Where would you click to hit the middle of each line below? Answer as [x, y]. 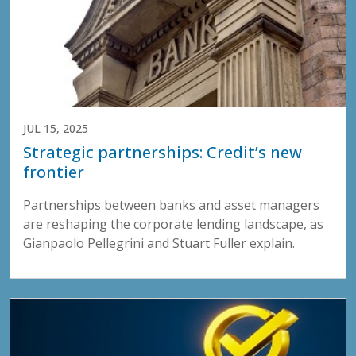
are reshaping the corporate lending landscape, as [173, 224]
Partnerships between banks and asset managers [171, 205]
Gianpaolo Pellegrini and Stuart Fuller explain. [159, 244]
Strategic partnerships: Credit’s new [163, 153]
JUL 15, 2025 [56, 129]
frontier [54, 172]
